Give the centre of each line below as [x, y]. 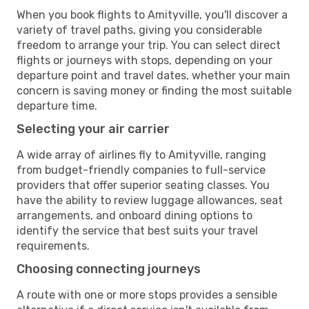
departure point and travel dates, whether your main [153, 75]
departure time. [57, 106]
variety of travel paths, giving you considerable [139, 30]
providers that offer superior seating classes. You [143, 185]
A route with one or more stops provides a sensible [147, 295]
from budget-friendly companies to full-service [141, 170]
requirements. [53, 246]
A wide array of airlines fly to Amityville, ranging [141, 154]
